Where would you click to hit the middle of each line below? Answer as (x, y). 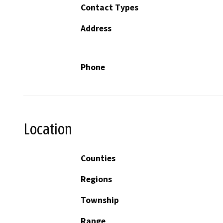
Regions (96, 179)
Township (100, 200)
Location (48, 129)
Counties (98, 158)
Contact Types (110, 8)
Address (96, 29)
